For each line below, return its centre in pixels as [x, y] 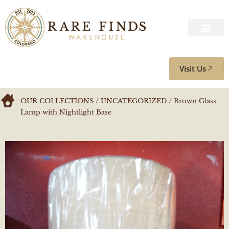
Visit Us [193, 68]
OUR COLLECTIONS [57, 101]
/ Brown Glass [191, 101]
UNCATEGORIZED [134, 101]
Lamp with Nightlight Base [66, 112]
